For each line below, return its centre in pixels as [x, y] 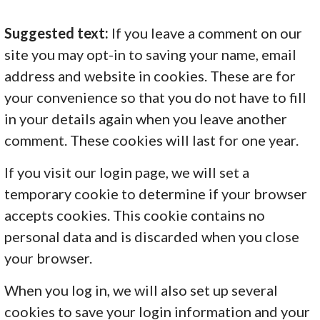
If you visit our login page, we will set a [127, 172]
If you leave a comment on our [207, 33]
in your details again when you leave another [146, 119]
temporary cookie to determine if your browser [156, 194]
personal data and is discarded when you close [152, 237]
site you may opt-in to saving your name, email [151, 55]
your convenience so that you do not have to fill [156, 97]
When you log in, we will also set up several [141, 290]
